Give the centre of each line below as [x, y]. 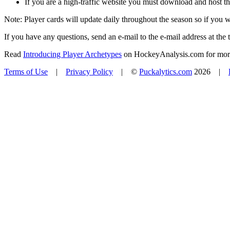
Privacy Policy [89, 71]
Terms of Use [26, 71]
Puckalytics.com [166, 71]
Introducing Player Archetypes [72, 54]
